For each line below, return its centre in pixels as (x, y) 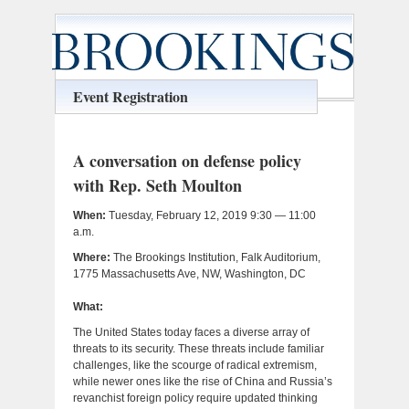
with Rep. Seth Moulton (157, 185)
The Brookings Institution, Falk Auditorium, (215, 257)
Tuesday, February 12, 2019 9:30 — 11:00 (210, 215)
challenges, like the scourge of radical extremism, (194, 365)
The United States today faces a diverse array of (191, 332)
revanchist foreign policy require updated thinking (195, 398)
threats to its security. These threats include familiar (198, 348)
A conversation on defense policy (187, 160)
